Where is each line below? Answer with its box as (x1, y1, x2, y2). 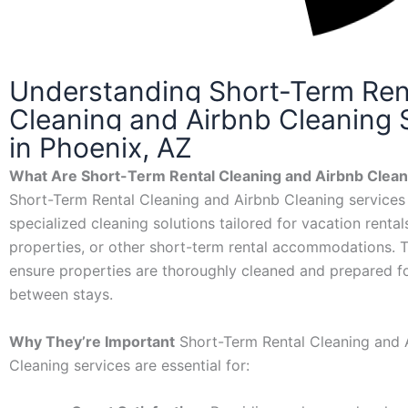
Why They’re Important (9, 331, 175, 351)
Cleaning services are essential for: (9, 355, 250, 374)
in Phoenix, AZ (9, 131, 192, 164)
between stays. (9, 285, 113, 303)
